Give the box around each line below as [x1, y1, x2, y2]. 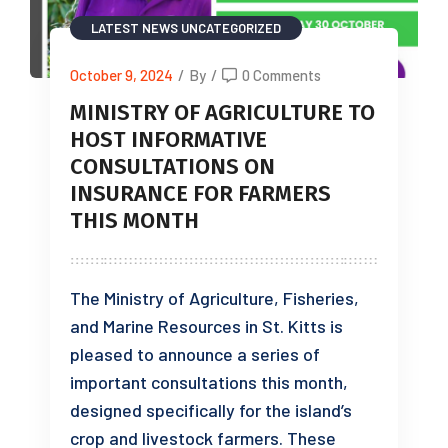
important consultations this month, [70, 370, 348, 393]
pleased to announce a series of [70, 342, 320, 365]
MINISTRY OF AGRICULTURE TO [70, 98, 375, 126]
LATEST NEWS [91, 19, 178, 36]
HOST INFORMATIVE [70, 125, 267, 153]
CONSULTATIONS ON [70, 152, 275, 180]
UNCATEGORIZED [181, 19, 281, 36]
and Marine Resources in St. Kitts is [70, 314, 343, 337]
